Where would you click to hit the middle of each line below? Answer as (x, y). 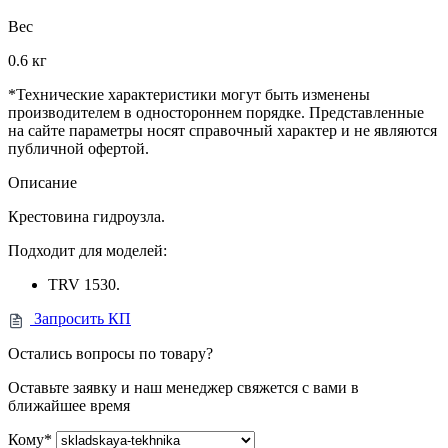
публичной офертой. (78, 149)
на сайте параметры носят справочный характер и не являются (222, 131)
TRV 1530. (84, 285)
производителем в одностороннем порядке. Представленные (216, 113)
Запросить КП (82, 319)
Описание (42, 183)
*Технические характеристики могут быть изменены (189, 95)
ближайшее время (69, 405)
